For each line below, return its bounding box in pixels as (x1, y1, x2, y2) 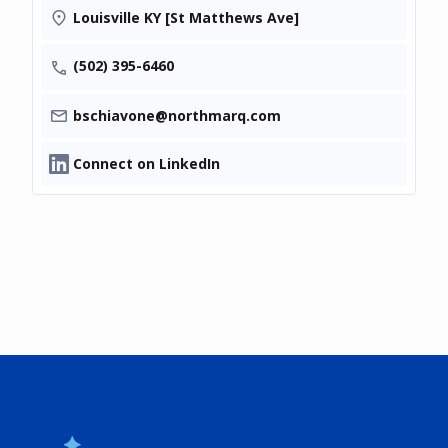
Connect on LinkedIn (73, 153, 220, 173)
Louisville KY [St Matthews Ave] (73, 8, 299, 28)
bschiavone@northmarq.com (73, 105, 281, 125)
